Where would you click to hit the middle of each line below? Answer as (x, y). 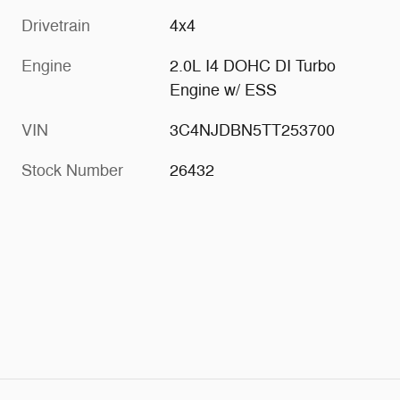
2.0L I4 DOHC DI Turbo (253, 67)
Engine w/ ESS (224, 91)
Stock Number (72, 171)
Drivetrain (56, 26)
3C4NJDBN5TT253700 (253, 131)
